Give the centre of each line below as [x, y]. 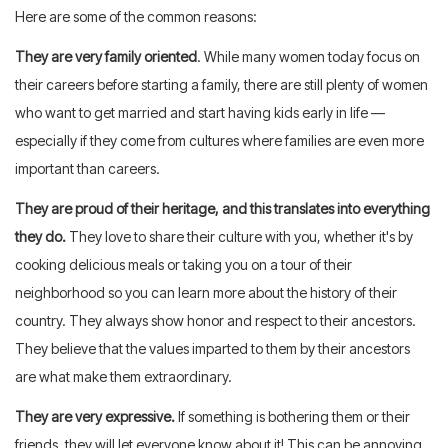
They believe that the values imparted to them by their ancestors [212, 348]
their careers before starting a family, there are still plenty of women [221, 84]
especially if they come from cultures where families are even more [219, 140]
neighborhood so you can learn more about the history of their [206, 292]
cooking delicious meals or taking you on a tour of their [183, 264]
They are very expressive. [95, 416]
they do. [40, 236]
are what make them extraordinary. [123, 376]
